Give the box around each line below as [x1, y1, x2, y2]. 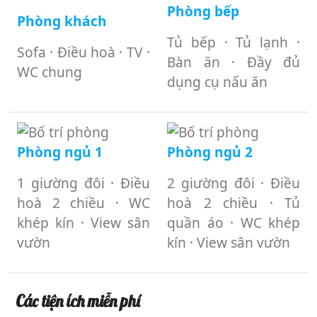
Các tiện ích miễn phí [16, 291, 140, 312]
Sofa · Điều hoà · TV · [17, 42, 150, 62]
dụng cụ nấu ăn [167, 72, 267, 92]
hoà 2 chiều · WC [17, 193, 150, 213]
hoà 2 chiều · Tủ [167, 193, 300, 213]
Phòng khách [17, 11, 107, 31]
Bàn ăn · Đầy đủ [167, 52, 300, 72]
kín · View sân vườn [167, 233, 290, 253]
